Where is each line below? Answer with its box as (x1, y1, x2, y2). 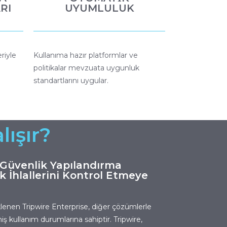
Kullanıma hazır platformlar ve (33, 50, 138, 60)
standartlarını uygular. (33, 75, 108, 85)
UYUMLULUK (64, 2, 134, 14)
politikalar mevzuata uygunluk (33, 63, 139, 72)
